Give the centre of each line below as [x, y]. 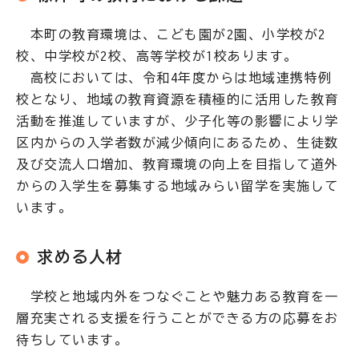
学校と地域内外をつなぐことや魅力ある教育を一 [177, 296]
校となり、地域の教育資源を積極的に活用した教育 [177, 99]
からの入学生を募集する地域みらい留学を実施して [177, 186]
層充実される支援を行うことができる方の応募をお [177, 318]
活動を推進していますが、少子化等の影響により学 [177, 121]
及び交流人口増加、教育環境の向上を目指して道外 [177, 164]
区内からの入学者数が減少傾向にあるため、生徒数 [177, 143]
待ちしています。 [72, 340]
